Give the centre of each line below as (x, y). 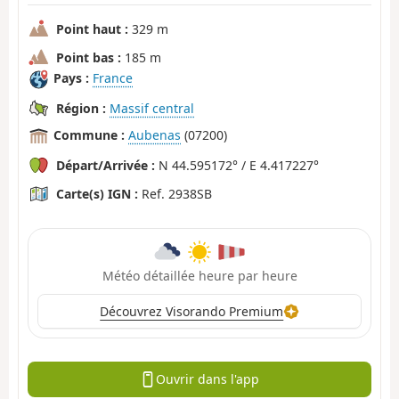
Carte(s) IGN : (97, 193)
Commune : (89, 135)
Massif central (152, 108)
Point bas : (89, 57)
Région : (81, 108)
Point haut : (92, 28)
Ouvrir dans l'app (207, 379)
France (113, 78)
